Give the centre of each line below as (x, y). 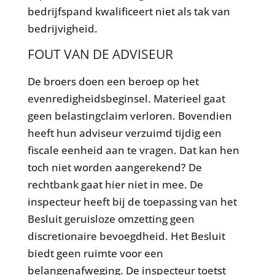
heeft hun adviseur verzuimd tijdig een (124, 133)
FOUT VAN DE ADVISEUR (100, 54)
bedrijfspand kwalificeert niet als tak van (129, 11)
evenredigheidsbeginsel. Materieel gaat (126, 98)
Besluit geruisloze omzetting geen (111, 219)
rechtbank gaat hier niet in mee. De (115, 184)
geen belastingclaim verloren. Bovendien (130, 115)
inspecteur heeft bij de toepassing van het (132, 201)
